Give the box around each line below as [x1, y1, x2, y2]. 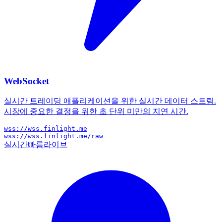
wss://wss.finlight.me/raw [4, 132, 103, 140]
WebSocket [4, 76, 49, 87]
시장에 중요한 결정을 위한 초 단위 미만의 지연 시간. [4, 107, 188, 115]
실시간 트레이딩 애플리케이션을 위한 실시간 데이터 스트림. [4, 96, 216, 105]
